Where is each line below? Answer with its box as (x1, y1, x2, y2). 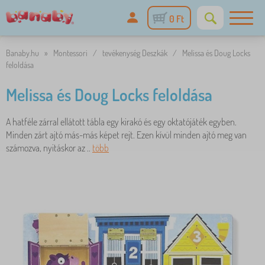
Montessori (53, 48, 88, 58)
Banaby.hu (6, 48, 39, 58)
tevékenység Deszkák (102, 48, 167, 58)
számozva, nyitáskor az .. (6, 142, 92, 154)
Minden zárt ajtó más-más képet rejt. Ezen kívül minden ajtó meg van (6, 129, 247, 141)
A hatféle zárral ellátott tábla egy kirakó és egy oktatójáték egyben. (6, 116, 237, 128)
